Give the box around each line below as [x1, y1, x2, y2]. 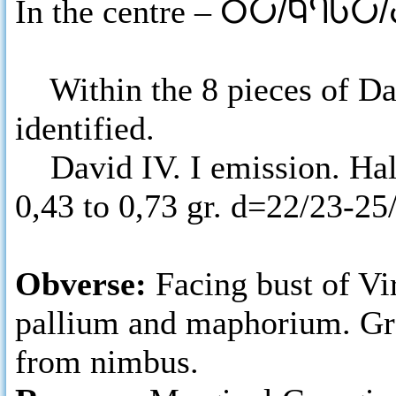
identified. [15, 110, 155, 147]
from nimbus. [15, 343, 199, 380]
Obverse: [15, 265, 156, 302]
